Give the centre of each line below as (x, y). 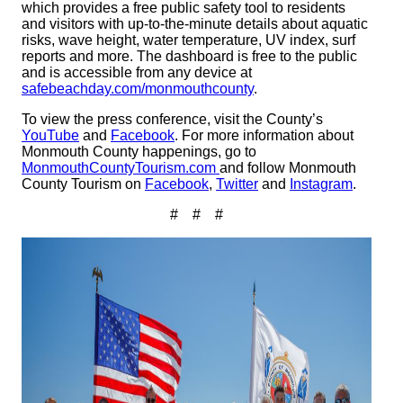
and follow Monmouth (288, 168)
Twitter (237, 184)
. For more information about (264, 136)
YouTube (50, 136)
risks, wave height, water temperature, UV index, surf (188, 40)
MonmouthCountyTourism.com (121, 168)
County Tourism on (83, 184)
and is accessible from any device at (137, 73)
